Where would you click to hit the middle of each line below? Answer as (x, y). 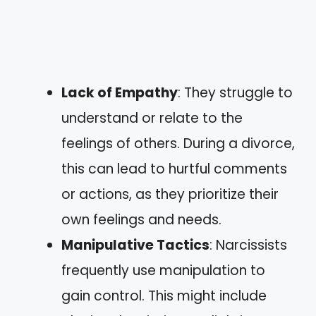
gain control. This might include (164, 296)
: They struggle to (235, 92)
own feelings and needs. (141, 219)
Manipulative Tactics (135, 245)
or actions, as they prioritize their (170, 194)
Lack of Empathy (120, 92)
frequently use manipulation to (163, 270)
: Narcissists (248, 245)
